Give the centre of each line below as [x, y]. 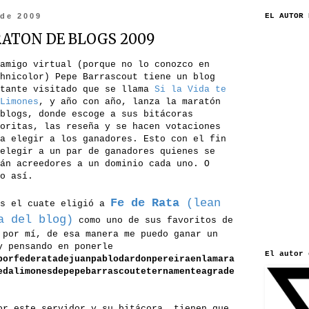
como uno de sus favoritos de [153, 221]
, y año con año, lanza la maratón [130, 102]
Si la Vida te [190, 90]
